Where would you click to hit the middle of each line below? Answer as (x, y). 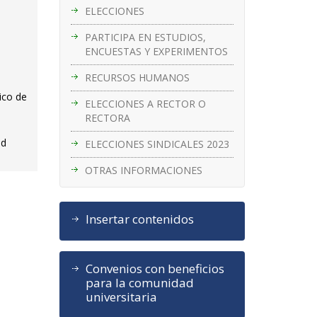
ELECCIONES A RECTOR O (145, 103)
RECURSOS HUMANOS (137, 77)
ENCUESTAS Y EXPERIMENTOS (156, 51)
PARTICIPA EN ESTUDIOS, (145, 37)
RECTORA (107, 117)
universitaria (121, 296)
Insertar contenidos (139, 219)
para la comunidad (139, 282)
